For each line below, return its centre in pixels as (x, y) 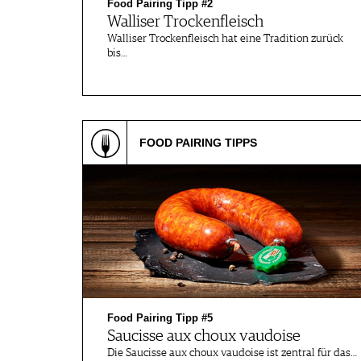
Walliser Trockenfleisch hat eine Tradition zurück (225, 39)
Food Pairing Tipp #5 (160, 318)
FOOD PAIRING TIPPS (198, 143)
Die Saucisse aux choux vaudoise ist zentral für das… (232, 353)
